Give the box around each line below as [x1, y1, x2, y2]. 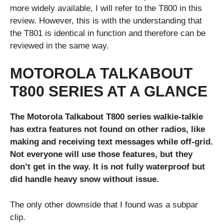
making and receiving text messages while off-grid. [10, 137, 213, 147]
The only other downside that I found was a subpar [10, 199, 198, 209]
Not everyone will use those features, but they [10, 149, 192, 159]
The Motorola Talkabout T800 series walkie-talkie [10, 112, 203, 122]
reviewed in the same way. [10, 40, 109, 50]
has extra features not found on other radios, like [10, 124, 205, 134]
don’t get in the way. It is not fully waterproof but [10, 162, 205, 172]
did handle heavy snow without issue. [10, 174, 159, 184]
